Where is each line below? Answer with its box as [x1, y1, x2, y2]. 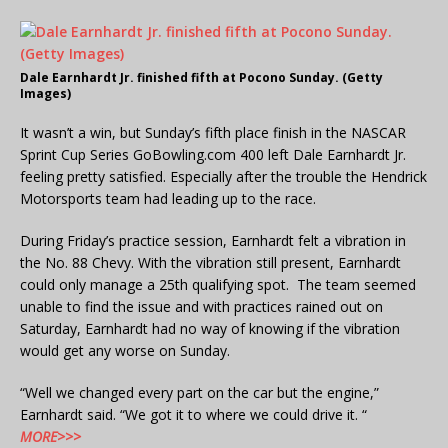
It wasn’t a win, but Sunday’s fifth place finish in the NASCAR [20, 123, 406, 143]
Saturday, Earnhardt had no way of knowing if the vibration [20, 319, 400, 339]
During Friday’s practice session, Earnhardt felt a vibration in [20, 231, 406, 251]
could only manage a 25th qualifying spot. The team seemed [20, 275, 416, 295]
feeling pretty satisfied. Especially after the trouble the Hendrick [20, 167, 427, 187]
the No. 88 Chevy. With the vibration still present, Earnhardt [20, 253, 401, 273]
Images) [20, 85, 71, 103]
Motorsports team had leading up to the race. [20, 189, 316, 209]
